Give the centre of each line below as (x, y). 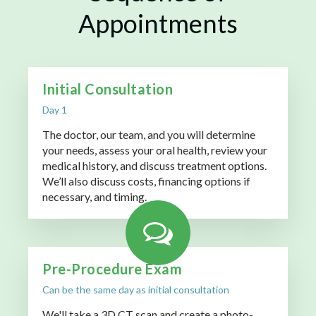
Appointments (158, 24)
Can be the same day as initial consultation (136, 290)
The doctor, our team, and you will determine (149, 135)
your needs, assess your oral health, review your (155, 150)
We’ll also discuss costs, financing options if (146, 181)
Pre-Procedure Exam (112, 269)
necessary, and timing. (95, 197)
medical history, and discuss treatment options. (154, 166)
